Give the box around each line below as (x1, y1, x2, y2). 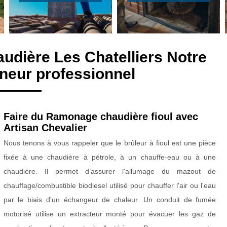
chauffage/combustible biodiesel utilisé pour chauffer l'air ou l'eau (3, 181, 216, 190)
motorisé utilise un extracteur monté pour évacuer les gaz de (3, 210, 216, 218)
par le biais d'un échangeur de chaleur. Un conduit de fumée (3, 196, 216, 204)
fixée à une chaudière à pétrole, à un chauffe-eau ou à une (3, 153, 216, 162)
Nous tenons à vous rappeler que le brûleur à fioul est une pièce (3, 139, 216, 147)
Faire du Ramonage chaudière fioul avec (3, 111, 198, 123)
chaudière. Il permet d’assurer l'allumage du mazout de (3, 167, 216, 176)
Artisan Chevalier (3, 122, 87, 134)
